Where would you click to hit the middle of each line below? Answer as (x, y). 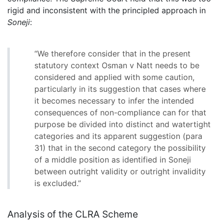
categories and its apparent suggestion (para (118, 136)
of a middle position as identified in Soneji (113, 160)
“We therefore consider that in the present (112, 54)
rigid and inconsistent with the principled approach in (107, 11)
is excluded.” (58, 183)
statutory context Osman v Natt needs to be (117, 66)
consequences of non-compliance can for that (120, 113)
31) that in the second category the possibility (120, 148)
